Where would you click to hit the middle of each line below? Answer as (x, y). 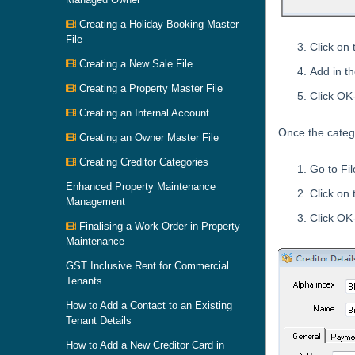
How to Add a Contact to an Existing (149, 305)
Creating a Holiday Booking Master (157, 24)
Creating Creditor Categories (142, 162)
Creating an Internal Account (143, 113)
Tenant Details (99, 321)
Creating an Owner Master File (147, 137)
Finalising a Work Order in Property (158, 226)
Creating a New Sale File (134, 64)
